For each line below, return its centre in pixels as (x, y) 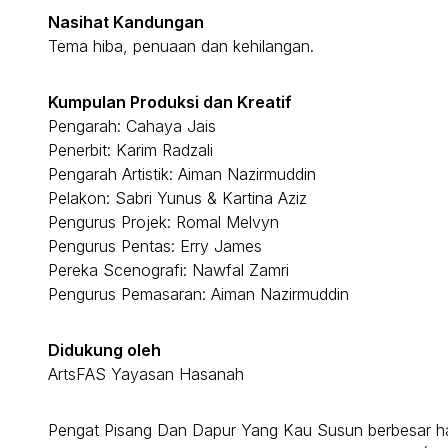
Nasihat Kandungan (126, 21)
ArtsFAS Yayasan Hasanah (146, 373)
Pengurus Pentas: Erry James (155, 245)
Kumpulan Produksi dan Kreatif (170, 101)
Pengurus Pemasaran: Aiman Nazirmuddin (198, 293)
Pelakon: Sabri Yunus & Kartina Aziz (177, 197)
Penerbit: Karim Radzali (130, 149)
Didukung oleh (104, 349)
